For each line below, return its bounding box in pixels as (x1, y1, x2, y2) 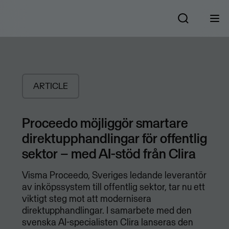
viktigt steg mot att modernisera (21, 193, 151, 205)
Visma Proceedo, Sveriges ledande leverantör (21, 169, 207, 181)
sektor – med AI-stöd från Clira (21, 145, 196, 163)
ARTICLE (33, 80, 68, 92)
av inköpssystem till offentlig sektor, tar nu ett (21, 181, 205, 193)
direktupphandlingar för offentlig (21, 129, 207, 147)
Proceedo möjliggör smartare (21, 114, 188, 132)
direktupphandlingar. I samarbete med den (21, 204, 192, 217)
